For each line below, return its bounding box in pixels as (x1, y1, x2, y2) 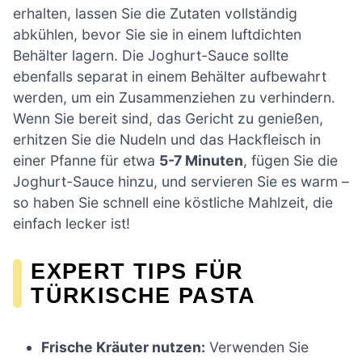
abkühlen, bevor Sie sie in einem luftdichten (13, 26, 301, 44)
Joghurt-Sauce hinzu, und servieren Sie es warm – (13, 173, 349, 191)
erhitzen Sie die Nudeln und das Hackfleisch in (13, 131, 321, 149)
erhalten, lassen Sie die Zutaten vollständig (13, 5, 297, 23)
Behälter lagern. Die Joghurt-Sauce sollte (13, 47, 288, 65)
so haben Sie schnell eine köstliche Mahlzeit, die (13, 194, 333, 212)
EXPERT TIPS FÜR (31, 259, 244, 284)
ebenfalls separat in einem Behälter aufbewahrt (13, 68, 326, 86)
